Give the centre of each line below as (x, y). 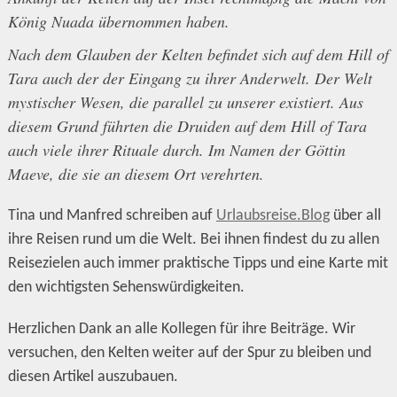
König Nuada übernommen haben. (118, 21)
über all (355, 215)
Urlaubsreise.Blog (272, 215)
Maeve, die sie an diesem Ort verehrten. (136, 173)
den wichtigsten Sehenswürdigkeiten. (126, 287)
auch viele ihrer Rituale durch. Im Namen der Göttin (176, 149)
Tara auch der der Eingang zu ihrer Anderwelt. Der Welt (190, 78)
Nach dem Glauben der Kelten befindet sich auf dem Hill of (198, 54)
